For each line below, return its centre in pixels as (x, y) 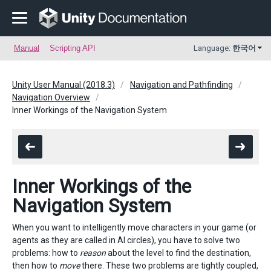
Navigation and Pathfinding (181, 85)
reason (93, 253)
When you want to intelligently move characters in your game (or (134, 227)
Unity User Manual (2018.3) (64, 85)
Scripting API (73, 48)
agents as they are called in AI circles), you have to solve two (126, 240)
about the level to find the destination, (178, 253)
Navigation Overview (51, 97)
